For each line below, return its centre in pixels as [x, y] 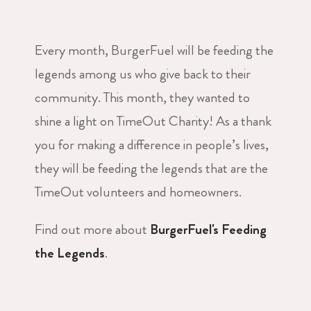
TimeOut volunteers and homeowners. [138, 192]
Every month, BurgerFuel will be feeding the [154, 50]
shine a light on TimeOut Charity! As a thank [153, 121]
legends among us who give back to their [143, 74]
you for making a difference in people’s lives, [152, 144]
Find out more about [92, 229]
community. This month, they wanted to [142, 97]
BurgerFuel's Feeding [208, 229]
